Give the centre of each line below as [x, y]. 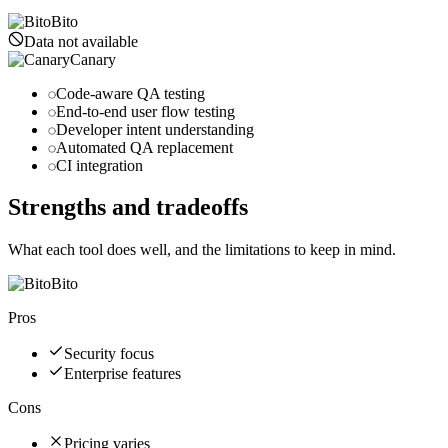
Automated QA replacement [144, 147]
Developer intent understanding [155, 129]
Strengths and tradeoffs [128, 207]
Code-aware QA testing [130, 93]
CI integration [99, 165]
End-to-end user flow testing [145, 111]
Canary [93, 59]
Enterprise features [122, 374]
